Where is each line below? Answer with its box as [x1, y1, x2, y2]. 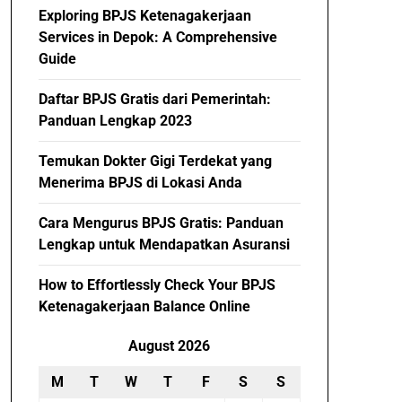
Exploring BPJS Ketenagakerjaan [38, 7, 251, 24]
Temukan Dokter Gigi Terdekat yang [38, 153, 272, 170]
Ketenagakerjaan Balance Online [38, 298, 250, 315]
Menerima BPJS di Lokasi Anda [38, 174, 242, 191]
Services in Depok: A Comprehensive [38, 29, 277, 46]
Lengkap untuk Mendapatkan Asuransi [38, 236, 290, 253]
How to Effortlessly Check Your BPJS [38, 276, 275, 293]
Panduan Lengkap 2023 [38, 112, 192, 129]
